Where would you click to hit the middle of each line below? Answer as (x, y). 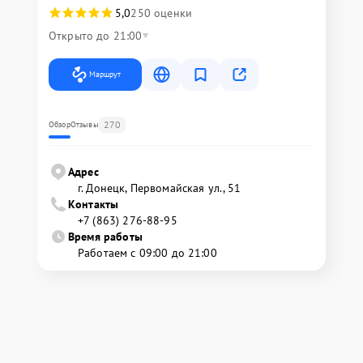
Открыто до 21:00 (96, 36)
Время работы (105, 237)
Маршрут (105, 74)
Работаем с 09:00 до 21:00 (147, 253)
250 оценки (161, 13)
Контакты (94, 204)
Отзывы (84, 124)
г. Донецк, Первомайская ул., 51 (160, 188)
